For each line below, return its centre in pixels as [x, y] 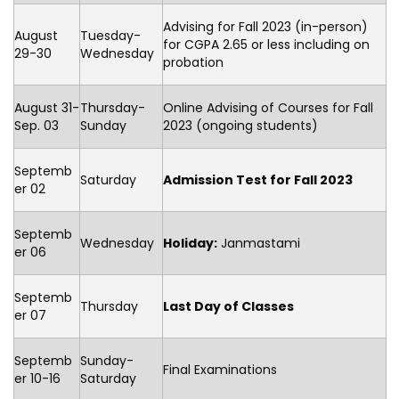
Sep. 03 [37, 126]
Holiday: [190, 243]
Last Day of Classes [228, 306]
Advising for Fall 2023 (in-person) [265, 27]
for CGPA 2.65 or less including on [266, 45]
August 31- [47, 108]
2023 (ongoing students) [240, 126]
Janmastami [259, 243]
